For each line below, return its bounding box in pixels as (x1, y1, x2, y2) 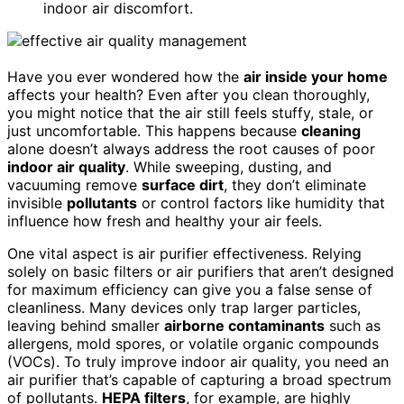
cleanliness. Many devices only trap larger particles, (7, 298, 361, 317)
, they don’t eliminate (224, 175, 366, 194)
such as (325, 316, 381, 335)
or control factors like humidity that (137, 193, 385, 212)
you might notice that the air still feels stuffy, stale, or (7, 103, 373, 122)
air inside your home (243, 67, 388, 86)
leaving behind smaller (7, 316, 164, 335)
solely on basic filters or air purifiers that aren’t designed (7, 262, 394, 280)
